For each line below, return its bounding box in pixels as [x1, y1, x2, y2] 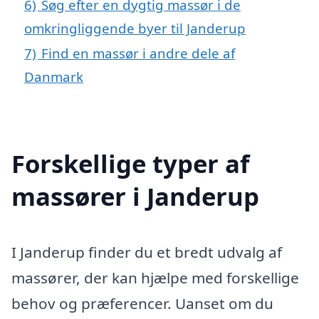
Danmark [24, 67, 83, 85]
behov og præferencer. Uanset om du [11, 293, 273, 313]
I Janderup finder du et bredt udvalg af [11, 241, 282, 262]
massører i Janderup [11, 179, 259, 213]
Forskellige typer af [11, 146, 249, 180]
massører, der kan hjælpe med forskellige [11, 267, 299, 288]
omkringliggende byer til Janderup [24, 19, 246, 37]
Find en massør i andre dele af [41, 43, 235, 62]
